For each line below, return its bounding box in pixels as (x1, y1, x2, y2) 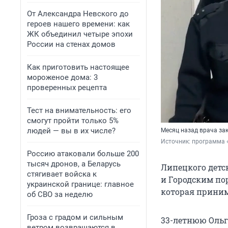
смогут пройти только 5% (27, 116, 119, 125)
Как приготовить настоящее (27, 63, 129, 72)
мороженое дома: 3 (27, 73, 98, 82)
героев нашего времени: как (27, 19, 130, 28)
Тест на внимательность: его (27, 106, 131, 115)
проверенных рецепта (27, 83, 107, 92)
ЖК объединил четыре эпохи (27, 30, 133, 39)
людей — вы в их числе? (27, 126, 116, 135)
